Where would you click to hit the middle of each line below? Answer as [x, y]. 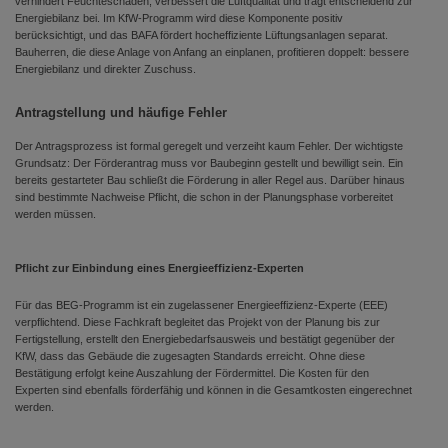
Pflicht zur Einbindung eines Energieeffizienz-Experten [159, 268]
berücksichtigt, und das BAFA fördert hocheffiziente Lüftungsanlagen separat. [201, 35]
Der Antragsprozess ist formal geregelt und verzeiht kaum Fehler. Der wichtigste [209, 146]
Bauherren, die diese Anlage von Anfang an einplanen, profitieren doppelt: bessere [212, 52]
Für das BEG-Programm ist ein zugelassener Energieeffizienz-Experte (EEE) [201, 305]
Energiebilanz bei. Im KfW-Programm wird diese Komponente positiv [179, 18]
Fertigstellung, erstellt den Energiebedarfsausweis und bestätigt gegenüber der [205, 339]
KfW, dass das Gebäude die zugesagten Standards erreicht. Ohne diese [190, 356]
